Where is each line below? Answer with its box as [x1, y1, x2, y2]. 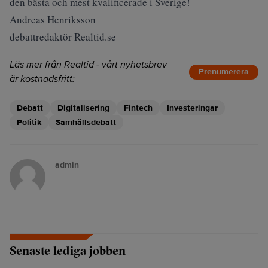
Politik [17, 117, 41, 127]
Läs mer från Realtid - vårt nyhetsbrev [10, 59, 167, 71]
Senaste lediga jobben [10, 243, 126, 258]
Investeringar [167, 103, 218, 113]
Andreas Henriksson [10, 13, 96, 26]
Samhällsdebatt [56, 117, 116, 127]
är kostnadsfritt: [10, 73, 75, 85]
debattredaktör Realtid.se [10, 30, 116, 44]
